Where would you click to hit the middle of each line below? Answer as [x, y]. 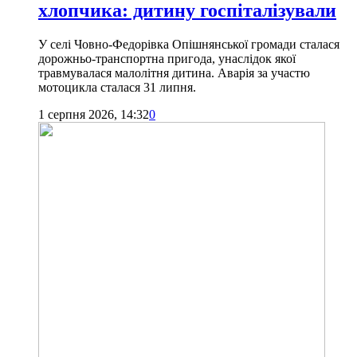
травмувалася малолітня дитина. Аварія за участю [174, 73]
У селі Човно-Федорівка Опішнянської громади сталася [189, 45]
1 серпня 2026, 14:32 [94, 115]
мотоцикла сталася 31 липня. [117, 88]
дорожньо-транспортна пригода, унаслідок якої [167, 59]
